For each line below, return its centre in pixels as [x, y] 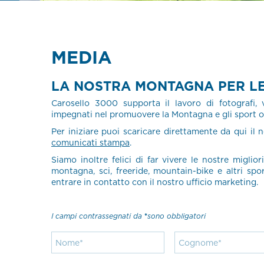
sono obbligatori [176, 216]
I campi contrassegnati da [98, 216]
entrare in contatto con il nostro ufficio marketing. [155, 182]
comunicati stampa [90, 143]
